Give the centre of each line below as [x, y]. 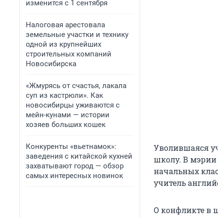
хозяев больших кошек [66, 125]
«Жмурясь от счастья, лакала [76, 86]
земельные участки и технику [77, 35]
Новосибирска [51, 64]
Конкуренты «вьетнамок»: [71, 146]
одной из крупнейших [64, 44]
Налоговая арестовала [65, 25]
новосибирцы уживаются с [73, 105]
